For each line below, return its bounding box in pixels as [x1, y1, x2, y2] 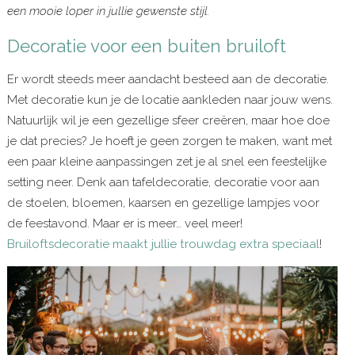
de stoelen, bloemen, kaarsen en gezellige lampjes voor [6, 195, 319, 210]
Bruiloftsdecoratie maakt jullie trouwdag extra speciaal [6, 236, 319, 251]
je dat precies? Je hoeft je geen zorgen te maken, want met [6, 133, 332, 148]
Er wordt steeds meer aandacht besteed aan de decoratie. [6, 71, 329, 86]
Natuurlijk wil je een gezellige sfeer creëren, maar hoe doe [6, 113, 330, 128]
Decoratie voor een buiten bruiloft [6, 36, 286, 57]
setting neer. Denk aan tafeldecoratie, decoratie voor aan [6, 174, 319, 189]
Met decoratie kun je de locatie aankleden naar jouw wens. [6, 92, 333, 107]
